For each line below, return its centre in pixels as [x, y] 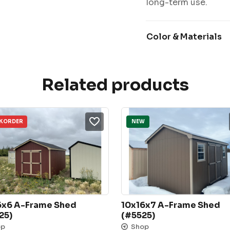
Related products [115, 84]
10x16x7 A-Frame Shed [171, 205]
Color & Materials [184, 36]
